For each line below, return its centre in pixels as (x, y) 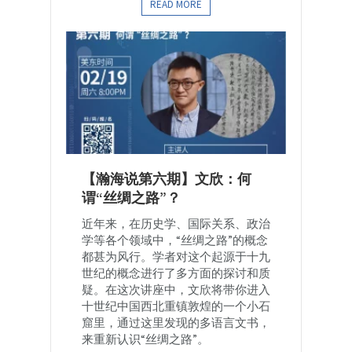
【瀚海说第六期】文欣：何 (167, 178)
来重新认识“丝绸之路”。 (145, 339)
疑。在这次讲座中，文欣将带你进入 (176, 289)
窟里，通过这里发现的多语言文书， (176, 322)
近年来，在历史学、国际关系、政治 (176, 223)
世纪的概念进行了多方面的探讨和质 (176, 273)
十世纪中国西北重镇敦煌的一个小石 (176, 306)
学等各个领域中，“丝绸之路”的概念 (175, 240)
